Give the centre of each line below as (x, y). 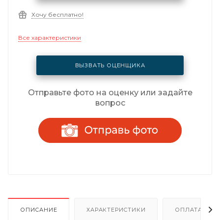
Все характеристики (50, 37)
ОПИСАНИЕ (39, 209)
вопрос (110, 103)
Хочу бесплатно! (57, 14)
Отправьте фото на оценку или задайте (110, 93)
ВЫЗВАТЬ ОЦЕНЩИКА (110, 65)
